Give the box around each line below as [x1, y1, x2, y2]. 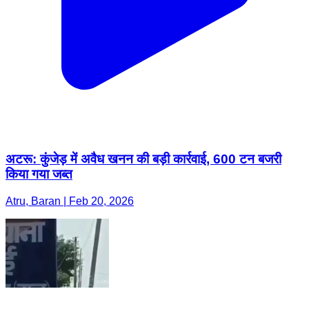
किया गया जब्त [6, 167, 72, 182]
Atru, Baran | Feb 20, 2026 [6, 195, 134, 207]
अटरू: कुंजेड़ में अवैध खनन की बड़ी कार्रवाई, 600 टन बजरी [6, 152, 281, 167]
